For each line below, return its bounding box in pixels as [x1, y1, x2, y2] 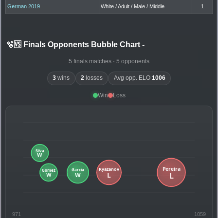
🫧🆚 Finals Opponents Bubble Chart [6, 40, 142, 49]
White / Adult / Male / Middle [101, 3, 165, 9]
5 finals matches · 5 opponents [69, 57, 149, 65]
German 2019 [7, 3, 40, 9]
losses [84, 75, 103, 81]
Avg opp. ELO [113, 75, 152, 81]
